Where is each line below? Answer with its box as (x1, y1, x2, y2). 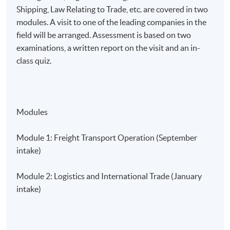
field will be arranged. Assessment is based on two (16, 30, 191, 40)
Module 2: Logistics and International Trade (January (16, 171, 202, 181)
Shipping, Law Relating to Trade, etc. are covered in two (16, 4, 208, 14)
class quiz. (16, 55, 52, 65)
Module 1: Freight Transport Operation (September (16, 132, 198, 142)
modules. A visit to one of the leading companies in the (16, 17, 207, 27)
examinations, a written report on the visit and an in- (16, 43, 201, 52)
